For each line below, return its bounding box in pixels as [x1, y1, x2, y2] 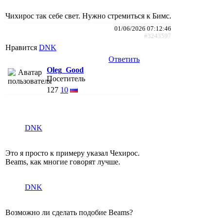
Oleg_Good [47, 65, 84, 74]
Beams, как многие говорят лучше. [5, 157, 120, 166]
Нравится [5, 43, 39, 52]
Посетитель [47, 74, 85, 83]
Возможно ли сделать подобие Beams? [5, 208, 133, 217]
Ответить [109, 54, 140, 63]
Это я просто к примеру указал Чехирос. [5, 148, 140, 157]
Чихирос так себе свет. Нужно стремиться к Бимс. [5, 11, 171, 20]
